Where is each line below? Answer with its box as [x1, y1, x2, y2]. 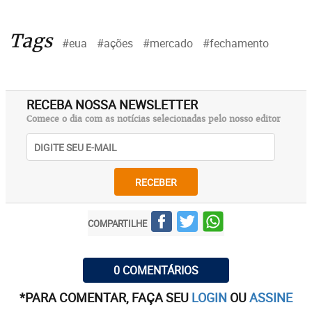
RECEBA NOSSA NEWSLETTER [26, 96, 198, 113]
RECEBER [135, 175, 177, 189]
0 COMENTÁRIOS [114, 263, 198, 278]
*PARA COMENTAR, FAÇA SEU [19, 289, 192, 306]
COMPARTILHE [88, 217, 147, 230]
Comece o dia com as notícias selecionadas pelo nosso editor [26, 114, 281, 125]
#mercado [143, 36, 193, 51]
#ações [97, 36, 133, 51]
